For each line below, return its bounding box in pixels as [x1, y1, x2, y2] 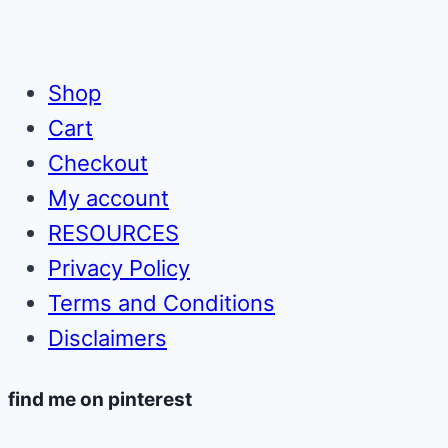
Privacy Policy [48, 254, 190, 281]
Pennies [184, 28, 267, 55]
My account [48, 184, 169, 211]
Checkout [48, 149, 148, 176]
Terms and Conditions [48, 289, 275, 316]
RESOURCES [48, 219, 179, 246]
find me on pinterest [8, 387, 192, 411]
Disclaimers [48, 324, 167, 351]
